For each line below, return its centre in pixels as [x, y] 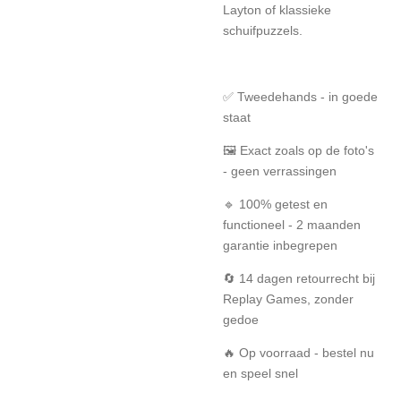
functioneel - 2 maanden [292, 224]
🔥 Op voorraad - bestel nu [299, 352]
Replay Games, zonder [288, 299]
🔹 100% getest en [275, 204]
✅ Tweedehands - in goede [300, 96]
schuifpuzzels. [263, 30]
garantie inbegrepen [280, 245]
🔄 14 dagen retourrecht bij [299, 278]
